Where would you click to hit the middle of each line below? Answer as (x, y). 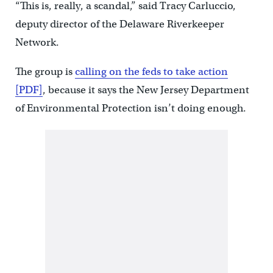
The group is (45, 72)
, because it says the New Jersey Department (146, 90)
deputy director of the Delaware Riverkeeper (119, 24)
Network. (37, 43)
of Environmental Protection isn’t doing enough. (130, 108)
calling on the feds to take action (151, 72)
